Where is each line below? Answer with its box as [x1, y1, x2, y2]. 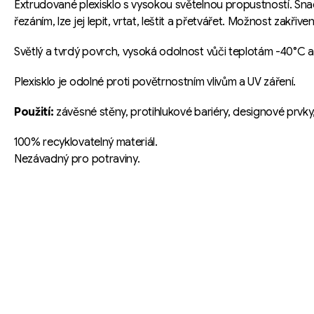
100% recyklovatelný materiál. [14, 135, 158, 150]
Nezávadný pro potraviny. [14, 152, 140, 167]
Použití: [14, 105, 54, 120]
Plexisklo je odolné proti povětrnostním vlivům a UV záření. [14, 75, 296, 90]
